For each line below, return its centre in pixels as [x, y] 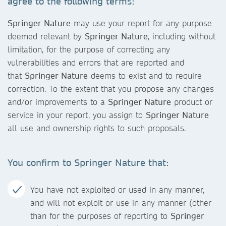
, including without [182, 36]
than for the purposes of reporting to [100, 216]
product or [192, 102]
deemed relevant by [46, 36]
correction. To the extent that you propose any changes [111, 89]
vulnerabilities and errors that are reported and [96, 62]
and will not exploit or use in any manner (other [121, 203]
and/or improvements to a [58, 102]
